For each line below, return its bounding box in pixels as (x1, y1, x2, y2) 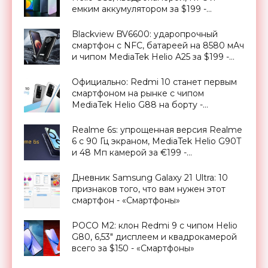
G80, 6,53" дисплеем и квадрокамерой (72, 231, 237, 242)
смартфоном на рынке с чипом (72, 87, 204, 99)
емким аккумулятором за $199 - (72, 3, 206, 14)
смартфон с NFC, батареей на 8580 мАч (72, 39, 244, 51)
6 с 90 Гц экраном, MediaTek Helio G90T (72, 135, 241, 147)
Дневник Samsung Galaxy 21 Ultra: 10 (72, 172, 228, 183)
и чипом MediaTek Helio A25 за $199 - (72, 51, 229, 62)
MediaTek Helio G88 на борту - (72, 99, 203, 110)
